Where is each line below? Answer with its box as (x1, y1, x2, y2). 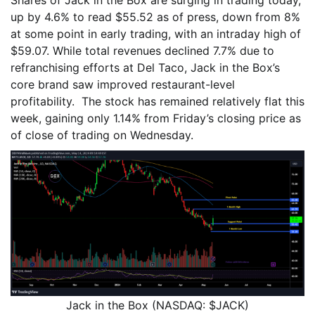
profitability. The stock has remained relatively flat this (11, 94, 304, 108)
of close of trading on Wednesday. (11, 127, 193, 142)
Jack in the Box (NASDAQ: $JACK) (66, 297, 249, 312)
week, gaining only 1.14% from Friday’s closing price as (11, 110, 301, 125)
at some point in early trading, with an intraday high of (11, 26, 301, 41)
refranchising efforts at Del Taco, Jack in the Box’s (11, 60, 280, 75)
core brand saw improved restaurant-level (11, 77, 235, 91)
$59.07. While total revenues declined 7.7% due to (11, 43, 274, 58)
